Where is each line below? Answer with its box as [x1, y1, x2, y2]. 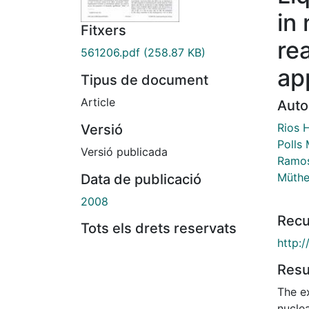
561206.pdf [81, 46, 140, 60]
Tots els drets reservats [81, 220, 237, 237]
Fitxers [81, 22, 126, 39]
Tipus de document [81, 72, 208, 89]
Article [81, 95, 115, 110]
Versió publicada [81, 145, 168, 159]
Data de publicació [81, 171, 201, 188]
